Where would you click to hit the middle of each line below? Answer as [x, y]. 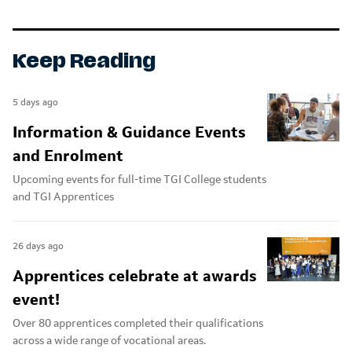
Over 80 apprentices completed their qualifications [138, 323]
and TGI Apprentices [63, 197]
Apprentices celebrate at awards [135, 276]
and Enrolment [68, 156]
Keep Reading [84, 62]
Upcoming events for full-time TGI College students [139, 180]
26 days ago [38, 246]
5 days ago [35, 103]
